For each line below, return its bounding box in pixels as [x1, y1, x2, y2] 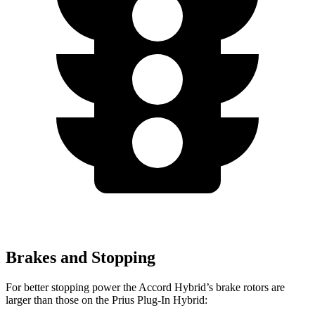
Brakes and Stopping [6, 248, 155, 267]
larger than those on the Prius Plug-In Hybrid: [6, 293, 207, 306]
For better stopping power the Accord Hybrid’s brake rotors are [6, 281, 285, 293]
